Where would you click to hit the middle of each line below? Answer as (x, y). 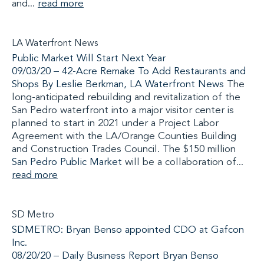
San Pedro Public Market (67, 162)
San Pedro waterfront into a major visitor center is (123, 110)
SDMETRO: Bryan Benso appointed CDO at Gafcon (128, 230)
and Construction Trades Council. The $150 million (124, 149)
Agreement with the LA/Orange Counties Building (124, 136)
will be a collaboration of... (183, 162)
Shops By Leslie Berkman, (71, 85)
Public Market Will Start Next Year (89, 59)
